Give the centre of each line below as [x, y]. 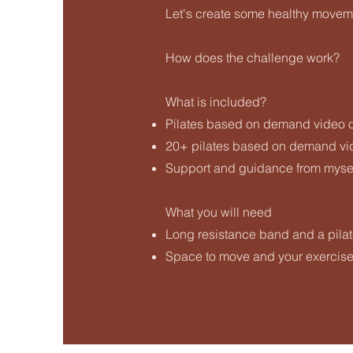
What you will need [219, 212]
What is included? [216, 102]
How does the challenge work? [253, 58]
